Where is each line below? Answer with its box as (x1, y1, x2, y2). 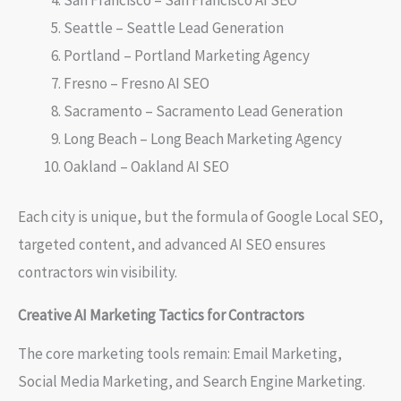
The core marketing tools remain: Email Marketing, (18, 344, 342, 364)
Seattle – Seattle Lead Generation (64, 17, 284, 38)
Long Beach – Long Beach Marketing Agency (64, 128, 342, 149)
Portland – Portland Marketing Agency (64, 45, 310, 65)
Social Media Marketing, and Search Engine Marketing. (18, 371, 365, 392)
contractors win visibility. (18, 262, 177, 283)
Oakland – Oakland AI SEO (64, 156, 229, 176)
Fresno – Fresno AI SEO (64, 73, 209, 93)
